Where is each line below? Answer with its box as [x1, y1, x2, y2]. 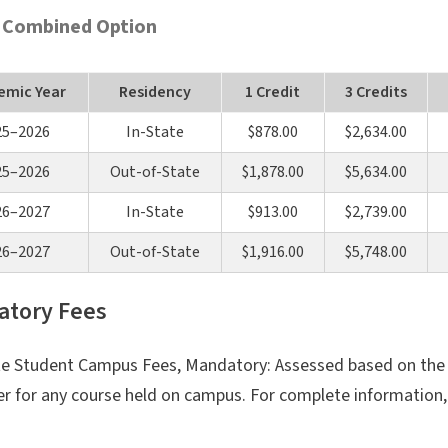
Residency [118, 80, 191, 103]
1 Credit [245, 80, 300, 103]
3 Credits [344, 80, 407, 103]
